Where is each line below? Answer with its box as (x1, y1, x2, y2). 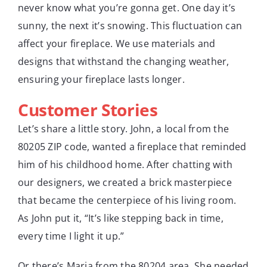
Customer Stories (18, 98, 158, 121)
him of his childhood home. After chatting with (18, 157, 233, 171)
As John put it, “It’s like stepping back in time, (18, 211, 223, 225)
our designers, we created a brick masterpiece (18, 175, 232, 189)
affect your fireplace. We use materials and (18, 36, 216, 50)
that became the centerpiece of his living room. (18, 193, 237, 207)
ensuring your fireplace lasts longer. (18, 72, 185, 86)
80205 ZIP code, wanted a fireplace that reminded (18, 139, 247, 153)
